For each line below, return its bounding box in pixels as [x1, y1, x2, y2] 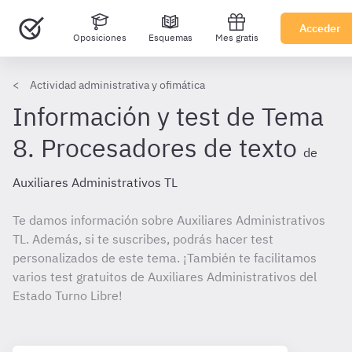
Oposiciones [72, 31, 126, 43]
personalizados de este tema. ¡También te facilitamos [13, 250, 317, 266]
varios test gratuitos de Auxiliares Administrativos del [13, 269, 317, 284]
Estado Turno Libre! [13, 288, 123, 303]
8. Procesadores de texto [13, 131, 297, 164]
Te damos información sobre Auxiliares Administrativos [13, 212, 325, 228]
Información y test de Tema [13, 100, 324, 133]
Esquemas [148, 31, 192, 43]
